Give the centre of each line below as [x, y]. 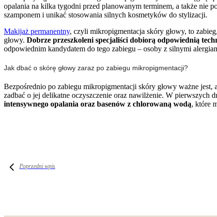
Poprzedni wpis [37, 166]
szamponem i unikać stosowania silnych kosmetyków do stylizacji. [106, 15]
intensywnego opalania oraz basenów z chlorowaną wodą [98, 104]
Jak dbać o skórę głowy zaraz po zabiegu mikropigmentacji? [96, 68]
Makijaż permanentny [37, 31]
